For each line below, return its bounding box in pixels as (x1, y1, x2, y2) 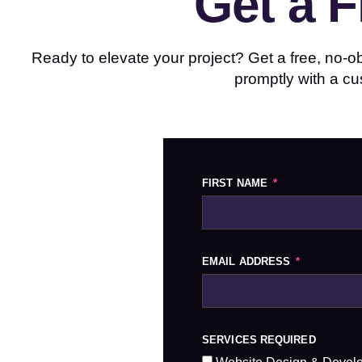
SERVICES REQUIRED (202, 334, 316, 346)
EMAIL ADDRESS (202, 255, 294, 267)
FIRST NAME (202, 177, 271, 189)
